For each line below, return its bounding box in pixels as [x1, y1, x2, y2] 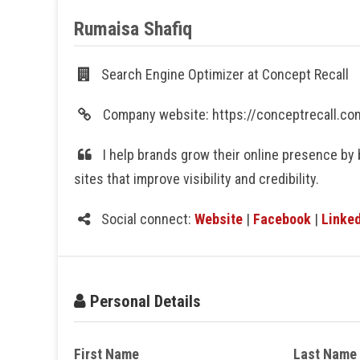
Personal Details [86, 292, 201, 311]
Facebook [253, 211, 311, 227]
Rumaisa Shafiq [74, 18, 192, 40]
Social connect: [98, 211, 194, 227]
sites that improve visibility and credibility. [74, 170, 319, 187]
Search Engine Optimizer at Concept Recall [98, 66, 349, 83]
